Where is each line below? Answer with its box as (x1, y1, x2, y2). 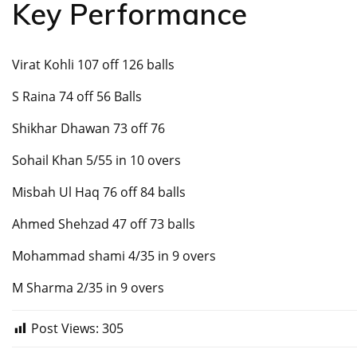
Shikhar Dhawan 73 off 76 (12, 120, 165, 138)
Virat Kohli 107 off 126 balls (12, 56, 175, 74)
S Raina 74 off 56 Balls (12, 88, 142, 106)
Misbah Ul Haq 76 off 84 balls (12, 183, 186, 202)
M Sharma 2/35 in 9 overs (12, 279, 164, 297)
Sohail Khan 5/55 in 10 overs (12, 151, 181, 170)
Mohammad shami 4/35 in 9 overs (12, 247, 216, 265)
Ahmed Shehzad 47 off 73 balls (12, 215, 195, 233)
